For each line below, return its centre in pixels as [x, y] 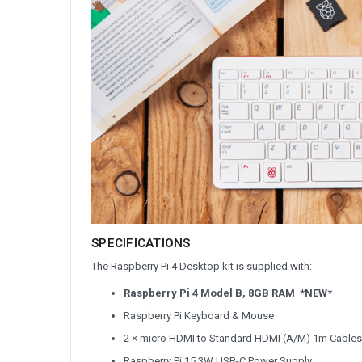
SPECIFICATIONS [141, 244]
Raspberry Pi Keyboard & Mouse [199, 316]
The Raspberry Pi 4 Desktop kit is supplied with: [202, 267]
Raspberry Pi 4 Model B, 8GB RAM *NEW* [228, 293]
